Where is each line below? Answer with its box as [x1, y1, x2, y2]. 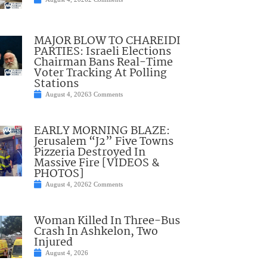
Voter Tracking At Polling [33, 64, 167, 83]
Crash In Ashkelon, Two [33, 223, 158, 241]
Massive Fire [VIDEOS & [33, 154, 160, 173]
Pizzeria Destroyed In [33, 144, 145, 162]
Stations [33, 75, 79, 94]
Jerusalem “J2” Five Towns [33, 133, 173, 151]
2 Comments [88, 181, 123, 188]
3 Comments [88, 91, 123, 98]
